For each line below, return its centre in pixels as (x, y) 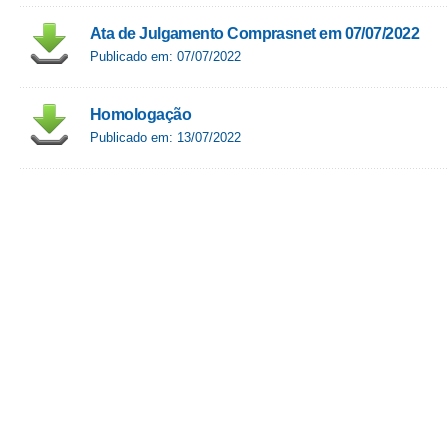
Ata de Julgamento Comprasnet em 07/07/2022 (255, 33)
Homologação (140, 114)
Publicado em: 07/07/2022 (165, 56)
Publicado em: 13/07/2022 (165, 137)
